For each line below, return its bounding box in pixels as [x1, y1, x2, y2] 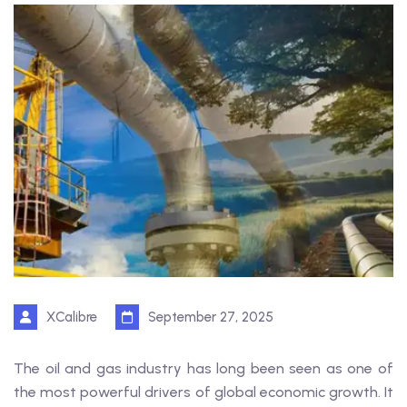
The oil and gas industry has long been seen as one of [14, 360, 393, 377]
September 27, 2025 [148, 309, 273, 325]
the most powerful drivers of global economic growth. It [14, 383, 393, 401]
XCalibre [46, 309, 97, 325]
